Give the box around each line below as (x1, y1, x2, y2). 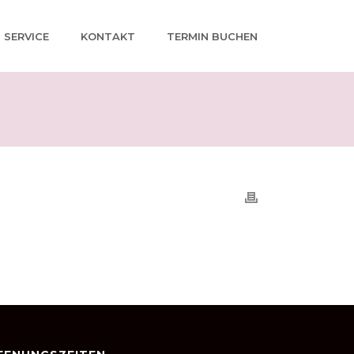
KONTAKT (81, 29, 135, 43)
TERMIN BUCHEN (167, 29, 258, 43)
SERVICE (4, 29, 49, 43)
